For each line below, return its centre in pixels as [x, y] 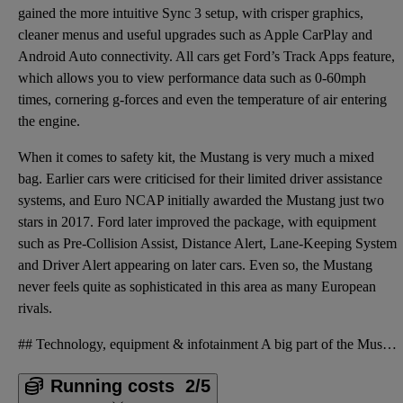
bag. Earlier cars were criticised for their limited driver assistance [200, 179]
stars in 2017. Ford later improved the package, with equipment [197, 222]
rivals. [35, 309]
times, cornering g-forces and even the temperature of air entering [202, 100]
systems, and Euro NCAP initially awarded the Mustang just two [201, 201]
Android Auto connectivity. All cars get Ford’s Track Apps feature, [206, 57]
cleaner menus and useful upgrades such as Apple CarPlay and [195, 35]
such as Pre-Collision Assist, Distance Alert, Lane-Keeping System [207, 244]
